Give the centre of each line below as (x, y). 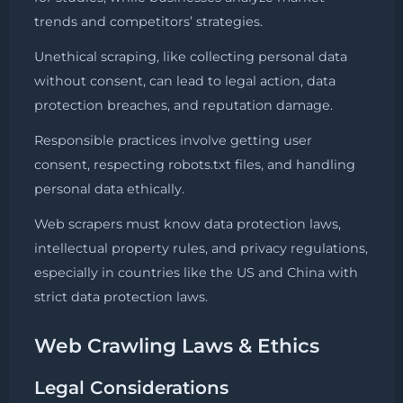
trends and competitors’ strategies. (148, 22)
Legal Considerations (131, 388)
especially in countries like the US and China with (196, 273)
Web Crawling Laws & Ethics (177, 346)
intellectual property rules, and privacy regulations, (201, 249)
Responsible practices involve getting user (173, 141)
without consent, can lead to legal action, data (185, 81)
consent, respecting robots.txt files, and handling (195, 165)
